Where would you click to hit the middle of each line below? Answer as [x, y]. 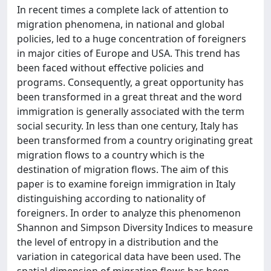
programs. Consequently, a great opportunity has [130, 82]
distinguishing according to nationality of [111, 198]
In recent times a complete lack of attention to [123, 10]
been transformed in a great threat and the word [129, 97]
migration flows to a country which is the [111, 155]
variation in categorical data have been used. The [129, 256]
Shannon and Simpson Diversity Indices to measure [135, 227]
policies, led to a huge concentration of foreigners [132, 39]
